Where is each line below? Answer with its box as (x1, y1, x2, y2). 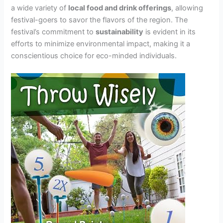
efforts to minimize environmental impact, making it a (11, 39, 191, 48)
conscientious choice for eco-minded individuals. (11, 51, 177, 60)
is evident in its (143, 27, 196, 36)
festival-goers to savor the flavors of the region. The (11, 15, 188, 24)
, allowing (171, 3, 204, 12)
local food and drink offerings (68, 3, 172, 12)
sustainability (96, 27, 144, 36)
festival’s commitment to (11, 27, 96, 36)
